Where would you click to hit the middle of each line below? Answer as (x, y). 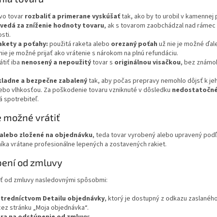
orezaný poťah (134, 44)
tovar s (103, 62)
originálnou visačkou (147, 62)
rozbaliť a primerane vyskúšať (72, 16)
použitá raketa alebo (79, 44)
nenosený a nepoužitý (56, 62)
